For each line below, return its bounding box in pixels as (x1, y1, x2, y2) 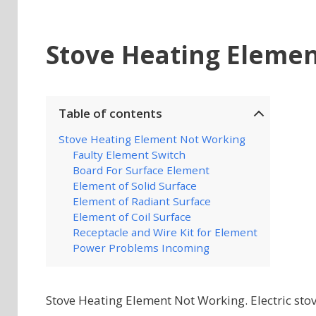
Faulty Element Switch (72, 147, 186, 162)
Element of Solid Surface (72, 178, 197, 193)
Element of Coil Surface (72, 209, 191, 224)
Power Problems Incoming (72, 241, 209, 255)
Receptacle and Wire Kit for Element (72, 225, 257, 239)
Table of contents (58, 105, 162, 121)
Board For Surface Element (72, 163, 209, 177)
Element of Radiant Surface (72, 194, 211, 208)
